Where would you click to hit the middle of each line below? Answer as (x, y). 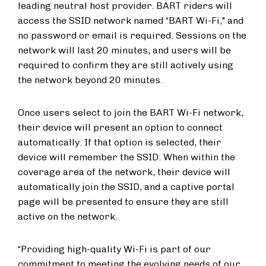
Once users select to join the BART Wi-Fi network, (131, 113)
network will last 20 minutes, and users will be (124, 50)
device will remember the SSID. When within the (126, 157)
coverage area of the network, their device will (124, 172)
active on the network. (68, 216)
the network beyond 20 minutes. (90, 80)
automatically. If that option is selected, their (120, 142)
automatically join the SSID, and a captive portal (126, 187)
